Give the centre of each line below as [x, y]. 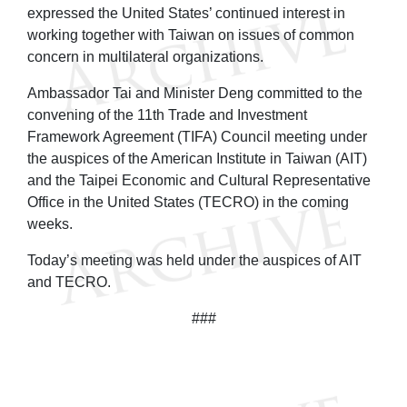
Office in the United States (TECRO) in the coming [188, 202]
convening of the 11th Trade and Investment [167, 114]
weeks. [54, 223]
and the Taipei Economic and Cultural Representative [199, 180]
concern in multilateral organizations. [149, 56]
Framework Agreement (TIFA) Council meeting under [197, 136]
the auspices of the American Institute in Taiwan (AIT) [197, 158]
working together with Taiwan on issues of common [191, 35]
